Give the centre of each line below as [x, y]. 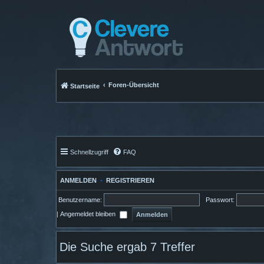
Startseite [85, 86]
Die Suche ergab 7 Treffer [127, 247]
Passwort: [220, 200]
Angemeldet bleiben [89, 214]
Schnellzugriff [89, 152]
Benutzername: [79, 200]
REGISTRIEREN [130, 181]
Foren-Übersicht [134, 85]
